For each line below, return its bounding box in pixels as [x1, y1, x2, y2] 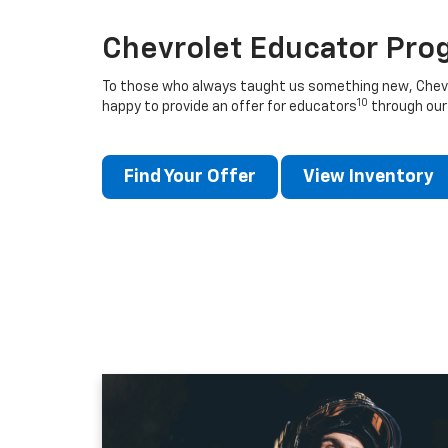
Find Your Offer [124, 168, 256, 187]
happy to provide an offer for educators [102, 100, 357, 115]
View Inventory [303, 168, 434, 187]
